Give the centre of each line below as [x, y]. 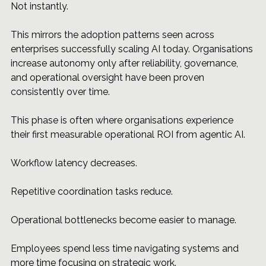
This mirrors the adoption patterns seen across [114, 35]
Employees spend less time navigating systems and [126, 249]
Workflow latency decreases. [74, 163]
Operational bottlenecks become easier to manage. [123, 220]
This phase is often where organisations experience [123, 121]
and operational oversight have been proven [109, 78]
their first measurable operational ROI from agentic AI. [128, 135]
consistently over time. [60, 92]
